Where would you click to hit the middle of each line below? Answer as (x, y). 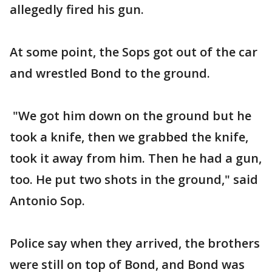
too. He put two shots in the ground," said (134, 179)
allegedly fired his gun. (77, 9)
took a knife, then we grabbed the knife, (129, 137)
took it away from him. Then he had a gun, (136, 158)
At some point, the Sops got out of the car (134, 52)
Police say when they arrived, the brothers (135, 243)
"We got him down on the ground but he (131, 116)
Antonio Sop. (47, 201)
